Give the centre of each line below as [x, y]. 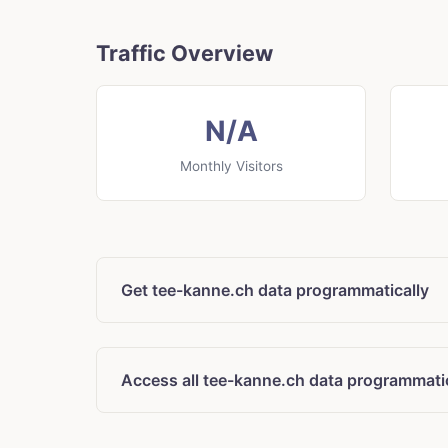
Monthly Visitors [231, 166]
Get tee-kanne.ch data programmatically [275, 290]
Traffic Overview [184, 53]
